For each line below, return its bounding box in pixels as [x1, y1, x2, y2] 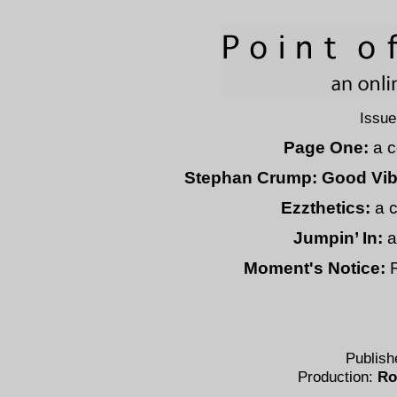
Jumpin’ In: [292, 229, 387, 247]
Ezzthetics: [281, 198, 370, 217]
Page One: [283, 138, 369, 157]
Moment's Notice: [243, 259, 385, 277]
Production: [297, 368, 378, 385]
